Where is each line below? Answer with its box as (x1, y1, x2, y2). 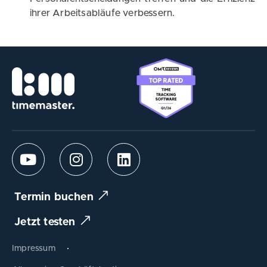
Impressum (12, 244, 55, 253)
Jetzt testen (14, 217, 76, 228)
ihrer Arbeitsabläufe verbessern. (30, 8, 175, 18)
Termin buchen (14, 192, 94, 203)
